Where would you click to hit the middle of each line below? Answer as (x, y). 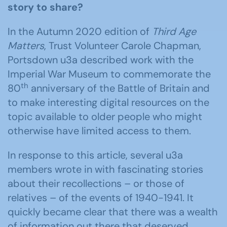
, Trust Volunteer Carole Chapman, (123, 46)
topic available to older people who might (105, 117)
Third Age (174, 31)
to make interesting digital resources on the (108, 102)
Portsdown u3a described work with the (101, 60)
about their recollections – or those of (96, 183)
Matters (26, 46)
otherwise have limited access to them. (99, 131)
